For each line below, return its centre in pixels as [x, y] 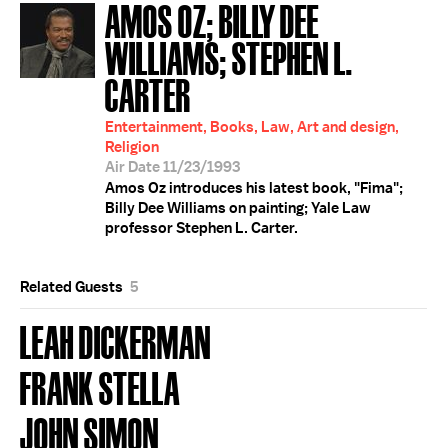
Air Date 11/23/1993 [172, 167]
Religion [132, 147]
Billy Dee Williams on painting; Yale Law [238, 208]
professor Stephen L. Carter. [201, 228]
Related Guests [73, 287]
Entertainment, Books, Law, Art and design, [252, 127]
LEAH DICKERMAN [115, 340]
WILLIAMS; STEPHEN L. [229, 56]
